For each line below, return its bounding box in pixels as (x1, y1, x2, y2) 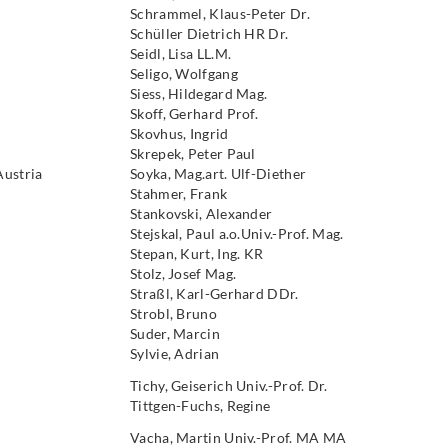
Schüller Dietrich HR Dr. (130, 25, 289, 42)
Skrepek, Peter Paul (130, 145, 256, 162)
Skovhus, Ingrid (130, 125, 229, 142)
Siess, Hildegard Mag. (130, 85, 268, 102)
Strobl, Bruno (130, 305, 217, 322)
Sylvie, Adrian (130, 345, 220, 362)
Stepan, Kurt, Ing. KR (130, 245, 264, 262)
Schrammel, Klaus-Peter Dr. (130, 5, 310, 22)
